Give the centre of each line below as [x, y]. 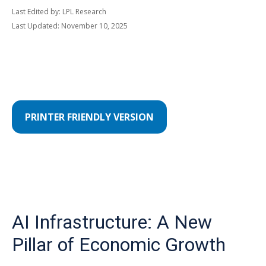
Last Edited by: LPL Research [59, 12]
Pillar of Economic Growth [119, 245]
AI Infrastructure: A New [112, 222]
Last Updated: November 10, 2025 [70, 26]
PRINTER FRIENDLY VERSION [89, 117]
